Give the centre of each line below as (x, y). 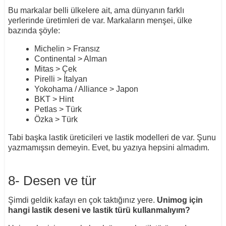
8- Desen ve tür (52, 180)
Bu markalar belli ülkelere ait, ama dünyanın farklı (96, 10)
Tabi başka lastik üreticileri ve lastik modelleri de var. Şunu (112, 137)
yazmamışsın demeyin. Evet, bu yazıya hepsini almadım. (108, 147)
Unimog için (180, 200)
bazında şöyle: (34, 30)
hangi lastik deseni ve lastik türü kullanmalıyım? (99, 210)
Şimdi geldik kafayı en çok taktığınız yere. (82, 200)
